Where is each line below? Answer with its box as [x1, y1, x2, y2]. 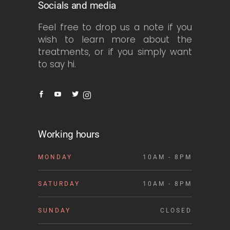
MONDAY [38, 153, 72, 161]
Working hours [38, 128, 100, 140]
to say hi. [38, 57, 76, 70]
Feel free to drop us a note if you [38, 21, 192, 33]
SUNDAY [38, 206, 71, 214]
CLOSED [160, 206, 192, 214]
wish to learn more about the [38, 33, 192, 46]
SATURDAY [38, 180, 80, 187]
